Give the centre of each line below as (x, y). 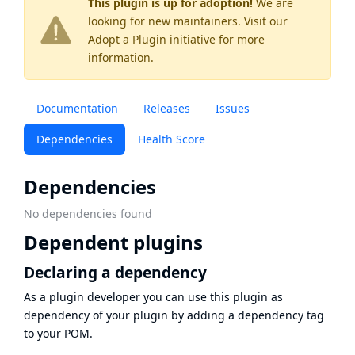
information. (121, 57)
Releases (167, 108)
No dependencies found (88, 214)
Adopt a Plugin (127, 39)
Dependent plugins (113, 242)
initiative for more (216, 39)
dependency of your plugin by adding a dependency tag (174, 315)
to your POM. (58, 333)
